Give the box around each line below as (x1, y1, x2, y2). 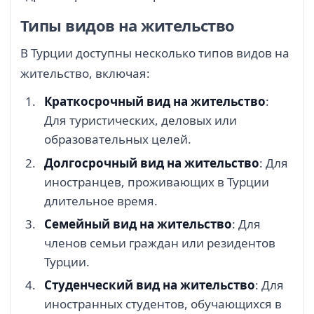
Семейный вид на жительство (44, 216, 232, 233)
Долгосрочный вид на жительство (44, 154, 259, 171)
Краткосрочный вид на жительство (44, 93, 266, 110)
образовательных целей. (44, 131, 191, 148)
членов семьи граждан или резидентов (44, 235, 275, 252)
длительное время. (44, 192, 158, 209)
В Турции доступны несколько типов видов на (20, 44, 289, 61)
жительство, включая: (20, 64, 150, 81)
